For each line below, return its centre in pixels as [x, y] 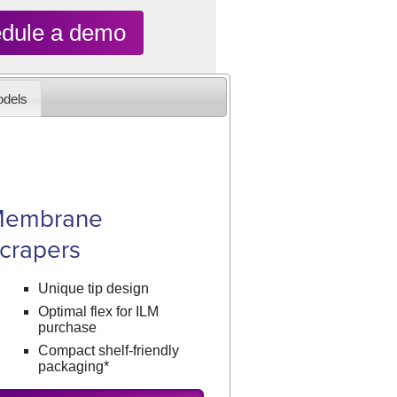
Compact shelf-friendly [109, 350]
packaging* [74, 366]
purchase [68, 327]
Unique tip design [94, 288]
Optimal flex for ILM [99, 311]
